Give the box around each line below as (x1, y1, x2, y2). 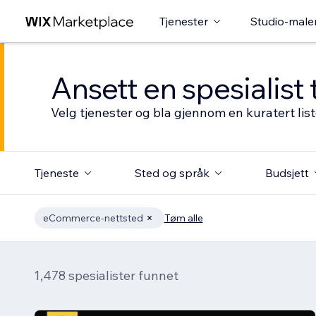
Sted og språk (134, 166, 209, 180)
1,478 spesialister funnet (34, 267, 178, 284)
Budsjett (265, 166, 309, 180)
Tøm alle (164, 212, 203, 224)
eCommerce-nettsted (42, 212, 143, 224)
